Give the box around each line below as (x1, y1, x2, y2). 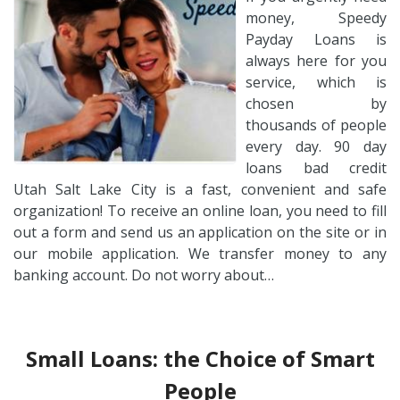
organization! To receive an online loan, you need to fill (13, 200, 387, 221)
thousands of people (246, 114, 387, 135)
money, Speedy (246, 7, 387, 28)
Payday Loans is (246, 29, 387, 49)
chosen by (246, 93, 387, 113)
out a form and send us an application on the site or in (13, 221, 387, 242)
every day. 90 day (246, 136, 387, 156)
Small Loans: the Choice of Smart (25, 343, 375, 373)
